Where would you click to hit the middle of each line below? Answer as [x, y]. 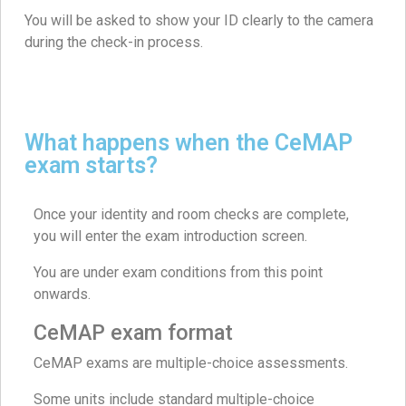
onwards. [62, 295]
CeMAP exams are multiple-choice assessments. [191, 363]
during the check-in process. [114, 43]
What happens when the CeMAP [188, 143]
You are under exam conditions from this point [178, 273]
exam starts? [91, 166]
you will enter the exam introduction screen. [170, 237]
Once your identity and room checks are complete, [191, 215]
